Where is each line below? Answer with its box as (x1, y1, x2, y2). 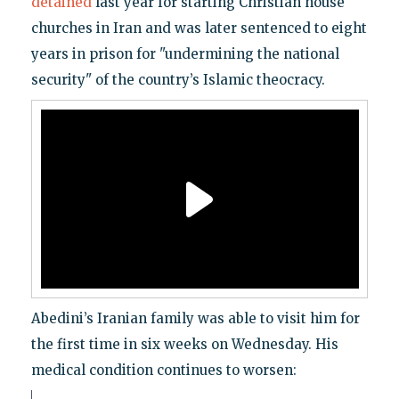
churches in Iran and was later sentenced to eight (30, 20, 367, 37)
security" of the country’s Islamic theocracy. (30, 71, 325, 89)
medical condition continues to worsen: (30, 362, 297, 379)
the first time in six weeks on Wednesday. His (30, 336, 338, 354)
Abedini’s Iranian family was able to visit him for (30, 310, 360, 328)
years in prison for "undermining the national (30, 45, 339, 63)
